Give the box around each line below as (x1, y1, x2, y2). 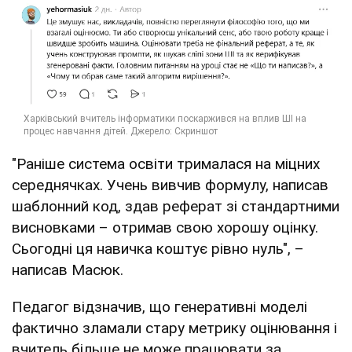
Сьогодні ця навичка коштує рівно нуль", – (12, 240, 304, 258)
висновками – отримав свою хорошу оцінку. (12, 218, 318, 237)
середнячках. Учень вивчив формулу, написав (12, 176, 328, 195)
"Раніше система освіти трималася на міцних (12, 155, 320, 174)
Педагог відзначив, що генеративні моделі (12, 298, 307, 317)
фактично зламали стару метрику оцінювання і (12, 319, 337, 338)
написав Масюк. (12, 261, 123, 280)
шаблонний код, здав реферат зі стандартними (12, 197, 339, 216)
